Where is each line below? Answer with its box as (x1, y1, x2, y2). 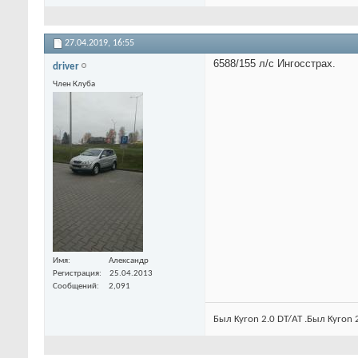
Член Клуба (53, 79, 95, 89)
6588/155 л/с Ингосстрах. (213, 57, 336, 70)
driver (53, 61, 79, 72)
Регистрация (53, 268, 99, 278)
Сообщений (53, 281, 97, 291)
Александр (109, 256, 149, 265)
